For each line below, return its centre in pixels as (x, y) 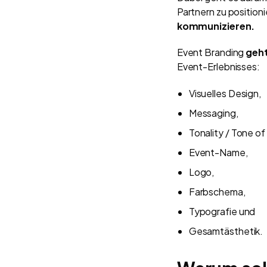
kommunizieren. (216, 26)
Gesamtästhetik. (226, 231)
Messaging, (213, 113)
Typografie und (223, 211)
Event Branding (210, 52)
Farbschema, (218, 191)
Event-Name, (219, 152)
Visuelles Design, (226, 93)
